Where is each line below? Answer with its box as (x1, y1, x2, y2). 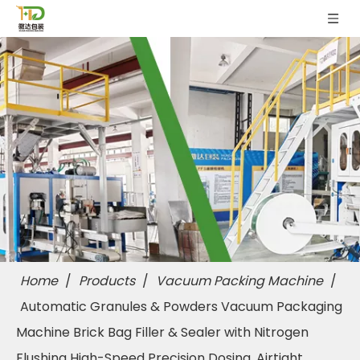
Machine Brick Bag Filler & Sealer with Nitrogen (16, 323, 309, 342)
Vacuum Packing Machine (156, 272, 323, 290)
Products (79, 272, 135, 290)
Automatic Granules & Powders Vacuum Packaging (20, 297, 342, 316)
